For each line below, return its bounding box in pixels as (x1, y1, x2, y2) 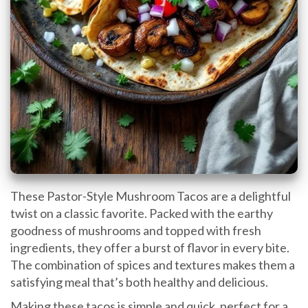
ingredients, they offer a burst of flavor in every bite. (10, 239, 289, 255)
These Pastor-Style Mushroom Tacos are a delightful (10, 188, 291, 203)
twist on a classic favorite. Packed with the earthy (10, 205, 273, 221)
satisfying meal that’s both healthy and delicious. (10, 274, 268, 289)
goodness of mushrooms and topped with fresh (10, 222, 261, 238)
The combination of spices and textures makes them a (10, 256, 295, 272)
